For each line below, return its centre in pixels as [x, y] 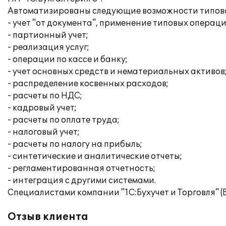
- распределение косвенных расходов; [88, 84]
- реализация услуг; [48, 47]
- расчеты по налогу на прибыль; [75, 144]
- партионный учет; [48, 35]
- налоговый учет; [44, 132]
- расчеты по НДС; [45, 96]
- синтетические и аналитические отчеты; [95, 156]
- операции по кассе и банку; [68, 60]
